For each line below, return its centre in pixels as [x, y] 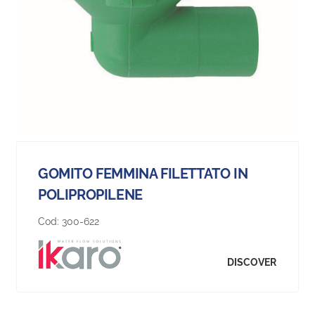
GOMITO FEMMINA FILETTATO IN [143, 174]
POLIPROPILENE [90, 195]
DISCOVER [252, 262]
